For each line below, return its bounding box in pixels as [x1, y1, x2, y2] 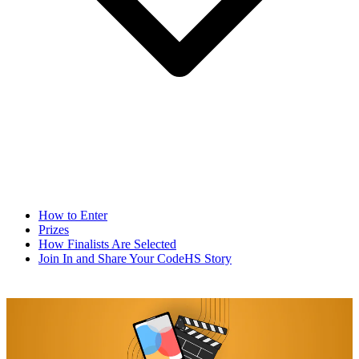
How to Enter [38, 208, 107, 223]
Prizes [38, 223, 69, 237]
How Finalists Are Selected [38, 237, 176, 252]
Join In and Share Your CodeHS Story [38, 252, 232, 266]
